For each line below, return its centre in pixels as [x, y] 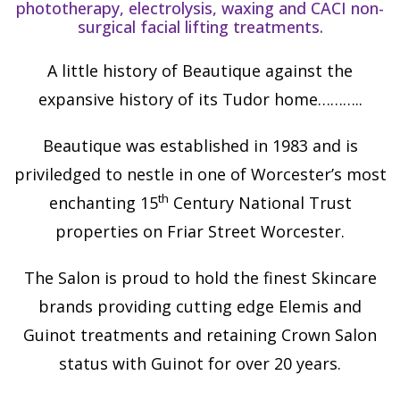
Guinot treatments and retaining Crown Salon [200, 334]
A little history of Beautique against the [200, 70]
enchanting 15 [103, 202]
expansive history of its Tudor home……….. [200, 99]
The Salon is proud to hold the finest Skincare [200, 277]
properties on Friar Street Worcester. [200, 231]
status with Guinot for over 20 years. [200, 363]
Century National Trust [260, 202]
